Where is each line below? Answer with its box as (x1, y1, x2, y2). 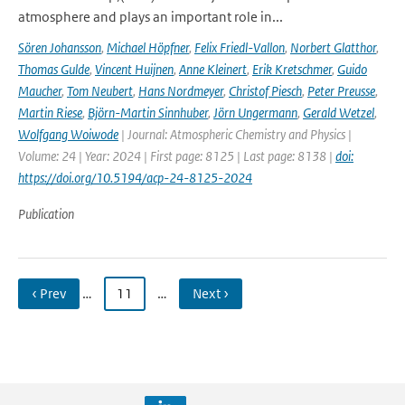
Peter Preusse (307, 82, 375, 99)
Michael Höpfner (107, 39, 189, 56)
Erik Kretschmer (252, 61, 332, 78)
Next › (193, 285, 229, 302)
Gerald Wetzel (303, 104, 374, 121)
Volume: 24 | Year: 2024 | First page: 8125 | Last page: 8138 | (18, 147, 335, 165)
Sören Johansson (18, 39, 101, 56)
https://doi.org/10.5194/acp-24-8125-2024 (18, 169, 252, 186)
